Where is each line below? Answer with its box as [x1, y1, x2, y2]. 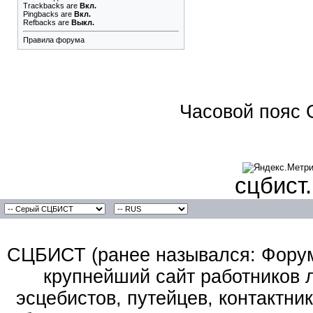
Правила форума [23, 36, 85, 44]
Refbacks [23, 18, 56, 27]
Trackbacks [23, 1, 64, 10]
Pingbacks [23, 10, 59, 18]
